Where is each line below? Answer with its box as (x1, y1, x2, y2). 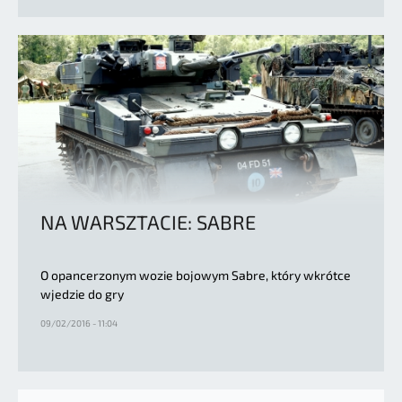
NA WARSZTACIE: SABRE (40, 210, 256, 234)
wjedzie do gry (40, 286, 124, 302)
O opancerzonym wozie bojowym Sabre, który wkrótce (40, 267, 351, 284)
